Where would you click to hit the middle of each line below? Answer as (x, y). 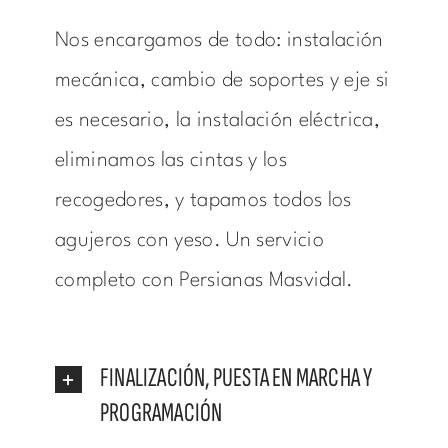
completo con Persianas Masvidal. (204, 281)
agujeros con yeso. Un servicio (189, 241)
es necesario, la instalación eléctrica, (217, 121)
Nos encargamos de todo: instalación (219, 41)
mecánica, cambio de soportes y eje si (222, 81)
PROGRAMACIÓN (161, 413)
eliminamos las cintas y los (170, 161)
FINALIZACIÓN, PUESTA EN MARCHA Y (236, 378)
